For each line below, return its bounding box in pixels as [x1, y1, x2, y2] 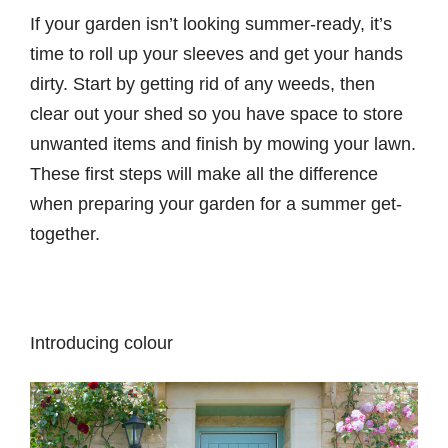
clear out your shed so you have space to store [30, 103, 403, 124]
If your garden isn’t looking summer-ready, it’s [30, 13, 392, 34]
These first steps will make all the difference [30, 163, 378, 184]
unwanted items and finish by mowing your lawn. [30, 133, 416, 154]
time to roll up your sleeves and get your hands [30, 43, 403, 64]
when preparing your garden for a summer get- [30, 193, 402, 214]
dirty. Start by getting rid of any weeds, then [30, 73, 375, 94]
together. [30, 223, 105, 244]
